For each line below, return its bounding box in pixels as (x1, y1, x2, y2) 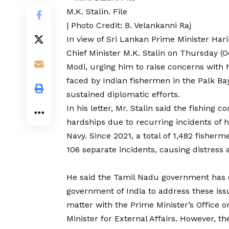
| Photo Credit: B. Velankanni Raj (66, 20, 191, 30)
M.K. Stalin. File (66, 6, 127, 16)
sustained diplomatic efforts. (66, 89, 180, 99)
